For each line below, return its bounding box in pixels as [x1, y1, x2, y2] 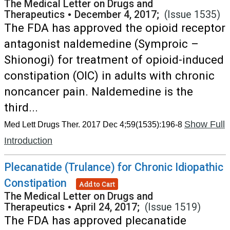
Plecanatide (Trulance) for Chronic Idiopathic [4, 161, 223, 174]
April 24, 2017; [74, 201, 145, 213]
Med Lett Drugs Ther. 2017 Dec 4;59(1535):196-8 [4, 120, 182, 129]
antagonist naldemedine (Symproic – [4, 37, 199, 50]
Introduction [4, 136, 52, 146]
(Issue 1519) [145, 201, 201, 213]
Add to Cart [79, 179, 115, 188]
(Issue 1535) [164, 9, 220, 21]
